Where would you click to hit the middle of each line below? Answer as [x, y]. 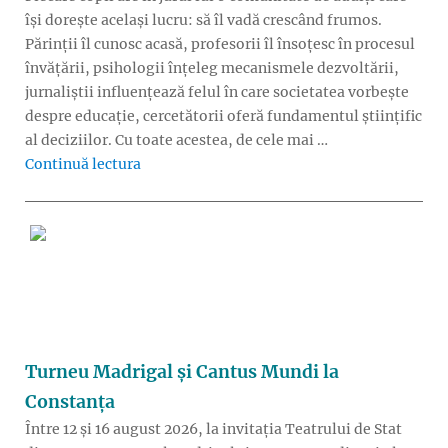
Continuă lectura [83, 164]
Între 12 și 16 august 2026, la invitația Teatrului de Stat [213, 428]
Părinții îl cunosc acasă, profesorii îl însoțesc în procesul [220, 44]
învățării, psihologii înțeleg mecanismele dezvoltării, [212, 68]
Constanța [70, 401]
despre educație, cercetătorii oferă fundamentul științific [223, 116]
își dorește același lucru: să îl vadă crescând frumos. [203, 20]
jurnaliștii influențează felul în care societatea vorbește [217, 92]
